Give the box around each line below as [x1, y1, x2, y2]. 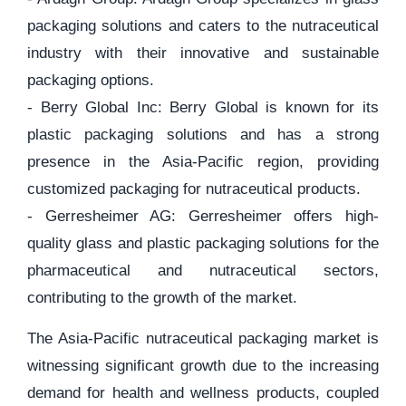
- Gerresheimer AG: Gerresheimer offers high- [27, 208, 379, 225]
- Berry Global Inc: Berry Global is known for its [27, 99, 379, 116]
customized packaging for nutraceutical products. [27, 180, 361, 198]
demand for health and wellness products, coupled [27, 384, 379, 401]
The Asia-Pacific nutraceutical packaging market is [27, 330, 379, 347]
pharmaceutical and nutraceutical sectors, [27, 262, 379, 279]
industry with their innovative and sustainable [27, 44, 379, 62]
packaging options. [27, 72, 154, 89]
